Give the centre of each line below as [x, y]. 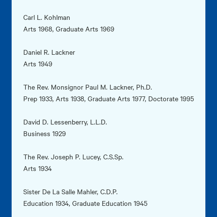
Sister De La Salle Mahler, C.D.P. [70, 192]
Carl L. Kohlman [47, 17]
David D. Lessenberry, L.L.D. [65, 122]
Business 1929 [45, 133]
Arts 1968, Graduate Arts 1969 [69, 29]
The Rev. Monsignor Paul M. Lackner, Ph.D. [88, 87]
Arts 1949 [38, 64]
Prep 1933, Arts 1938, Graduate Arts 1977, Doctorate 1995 [108, 99]
